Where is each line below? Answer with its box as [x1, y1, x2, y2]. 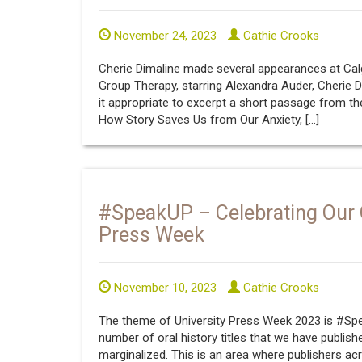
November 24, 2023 [111, 27, 217, 43]
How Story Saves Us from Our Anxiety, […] [99, 112, 319, 127]
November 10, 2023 [111, 280, 217, 295]
